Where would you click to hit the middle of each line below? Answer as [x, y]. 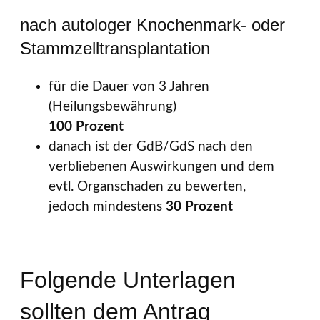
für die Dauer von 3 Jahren [129, 87]
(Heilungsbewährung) [112, 107]
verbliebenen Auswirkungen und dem [161, 167]
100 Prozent [86, 127]
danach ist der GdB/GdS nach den [151, 147]
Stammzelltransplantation [115, 49]
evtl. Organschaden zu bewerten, [147, 187]
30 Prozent [199, 207]
